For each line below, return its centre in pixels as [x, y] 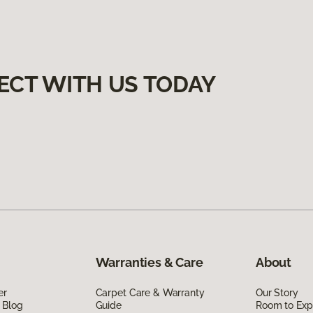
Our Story [277, 292]
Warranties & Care [149, 262]
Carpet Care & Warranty [150, 292]
